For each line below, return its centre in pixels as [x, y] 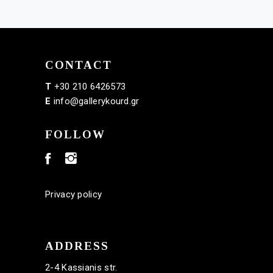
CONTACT [79, 65]
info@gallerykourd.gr [96, 101]
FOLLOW [75, 134]
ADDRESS [77, 246]
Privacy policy [74, 194]
